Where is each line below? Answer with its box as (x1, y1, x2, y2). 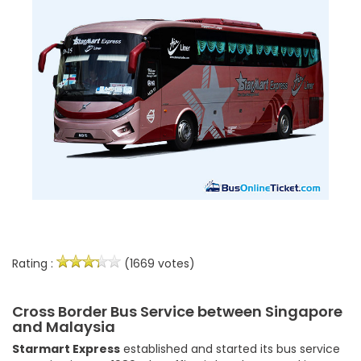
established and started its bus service (120, 340, 340, 357)
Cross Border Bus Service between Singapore (12, 301, 342, 322)
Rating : (12, 255, 56, 272)
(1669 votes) (121, 255, 195, 272)
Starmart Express (12, 340, 120, 357)
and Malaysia (12, 316, 115, 337)
